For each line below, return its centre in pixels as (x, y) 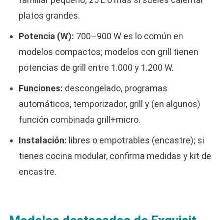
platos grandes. (49, 15)
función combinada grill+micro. (79, 119)
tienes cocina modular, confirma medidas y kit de (115, 156)
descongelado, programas (115, 88)
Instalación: (42, 140)
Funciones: (41, 88)
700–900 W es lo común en (128, 36)
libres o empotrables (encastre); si (135, 140)
